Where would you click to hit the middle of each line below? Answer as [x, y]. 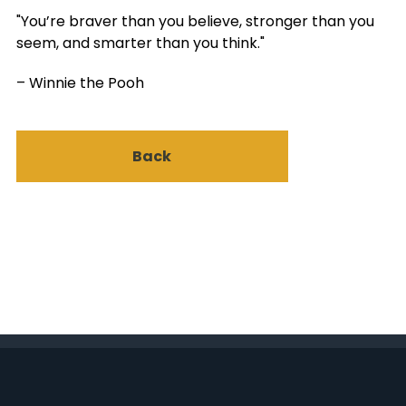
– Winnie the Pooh [80, 83]
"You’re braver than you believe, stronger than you [195, 22]
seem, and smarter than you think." [140, 43]
